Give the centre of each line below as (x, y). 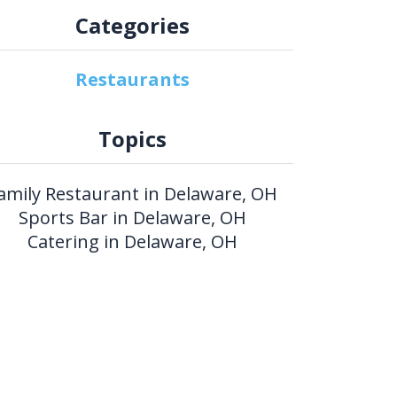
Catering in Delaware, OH (133, 242)
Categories (133, 26)
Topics (133, 139)
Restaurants (133, 80)
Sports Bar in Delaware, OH (133, 218)
